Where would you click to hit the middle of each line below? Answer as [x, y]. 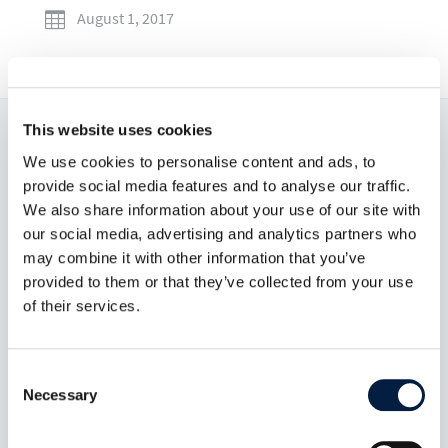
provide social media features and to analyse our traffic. [217, 185]
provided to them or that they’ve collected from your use [218, 281]
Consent [35, 374]
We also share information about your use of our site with [222, 209]
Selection [37, 398]
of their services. [81, 305]
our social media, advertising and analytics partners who [219, 233]
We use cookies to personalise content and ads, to [199, 161]
